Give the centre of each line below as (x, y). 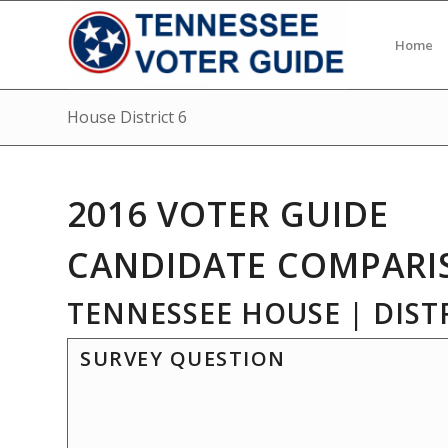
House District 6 (127, 117)
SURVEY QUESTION (183, 358)
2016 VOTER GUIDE (228, 214)
